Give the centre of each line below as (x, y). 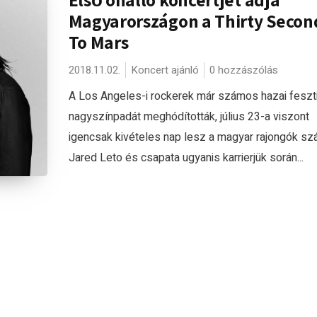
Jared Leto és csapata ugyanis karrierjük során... (186, 158)
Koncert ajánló (165, 70)
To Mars (98, 42)
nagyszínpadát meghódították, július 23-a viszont (189, 117)
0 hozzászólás (243, 70)
